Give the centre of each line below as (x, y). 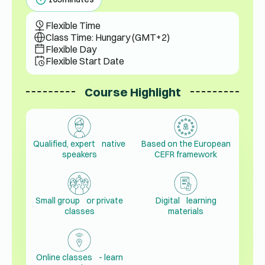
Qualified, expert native (79, 144)
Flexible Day (71, 49)
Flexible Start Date (85, 61)
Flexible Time (73, 25)
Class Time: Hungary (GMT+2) (108, 37)
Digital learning (186, 201)
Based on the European (186, 144)
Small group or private (79, 201)
